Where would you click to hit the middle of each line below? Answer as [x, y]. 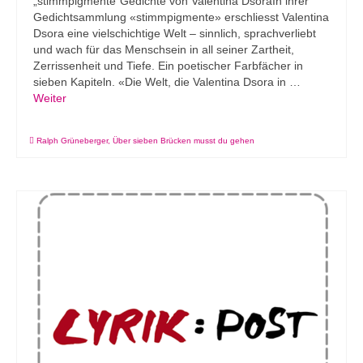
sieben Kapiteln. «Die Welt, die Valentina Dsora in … [167, 82]
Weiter [50, 98]
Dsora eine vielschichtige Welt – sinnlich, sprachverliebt [175, 34]
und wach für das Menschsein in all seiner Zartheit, [164, 50]
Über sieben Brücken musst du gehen [184, 141]
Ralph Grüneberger [72, 141]
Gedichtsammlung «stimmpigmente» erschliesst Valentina [181, 17]
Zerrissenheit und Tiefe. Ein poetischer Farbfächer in [168, 66]
